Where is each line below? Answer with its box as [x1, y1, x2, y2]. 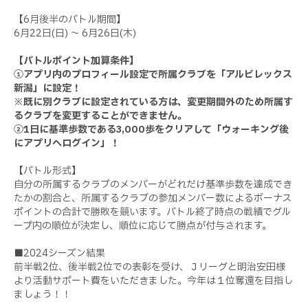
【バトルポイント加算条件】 [14, 53, 139, 68]
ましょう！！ [14, 287, 71, 302]
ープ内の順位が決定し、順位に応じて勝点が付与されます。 [14, 218, 272, 233]
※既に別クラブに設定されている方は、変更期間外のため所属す [14, 94, 293, 109]
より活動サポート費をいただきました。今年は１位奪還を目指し [14, 273, 293, 288]
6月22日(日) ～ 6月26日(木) [14, 25, 136, 41]
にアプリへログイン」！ [14, 135, 120, 151]
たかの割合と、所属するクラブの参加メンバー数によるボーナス [14, 190, 291, 206]
